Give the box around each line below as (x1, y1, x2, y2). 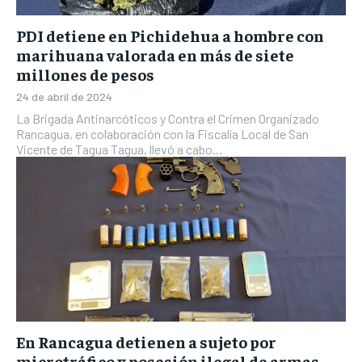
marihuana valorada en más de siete (16, 44, 294, 65)
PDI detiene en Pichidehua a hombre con (16, 24, 324, 45)
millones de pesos (16, 63, 154, 84)
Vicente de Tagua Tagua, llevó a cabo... (16, 141, 222, 157)
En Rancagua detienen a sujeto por (16, 330, 276, 351)
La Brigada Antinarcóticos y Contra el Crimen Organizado (16, 110, 319, 126)
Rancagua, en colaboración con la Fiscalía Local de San (16, 125, 309, 141)
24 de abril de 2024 (16, 89, 112, 103)
